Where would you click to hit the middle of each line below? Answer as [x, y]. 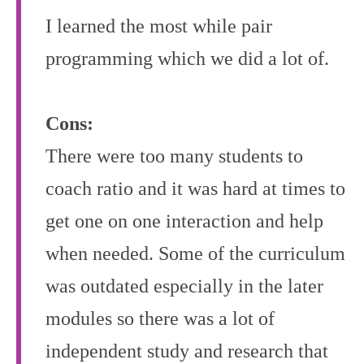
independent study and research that [187, 351]
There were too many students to [174, 156]
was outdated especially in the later [184, 286]
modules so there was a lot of [160, 319]
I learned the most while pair [159, 26]
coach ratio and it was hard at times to [195, 189]
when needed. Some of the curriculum [195, 254]
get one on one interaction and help [184, 221]
